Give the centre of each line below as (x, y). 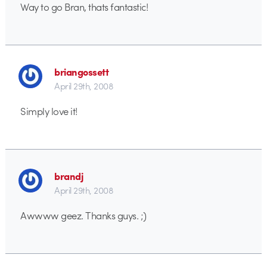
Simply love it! (49, 111)
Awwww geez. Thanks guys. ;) (83, 215)
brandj (69, 176)
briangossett (82, 71)
